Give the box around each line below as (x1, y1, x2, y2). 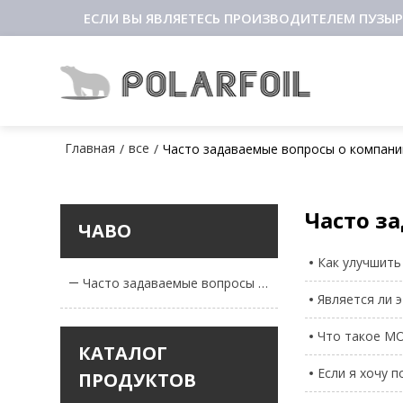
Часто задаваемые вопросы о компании (258, 273, 269, 291)
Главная (65, 139, 116, 157)
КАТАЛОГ (78, 340, 168, 365)
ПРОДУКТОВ (78, 367, 197, 392)
